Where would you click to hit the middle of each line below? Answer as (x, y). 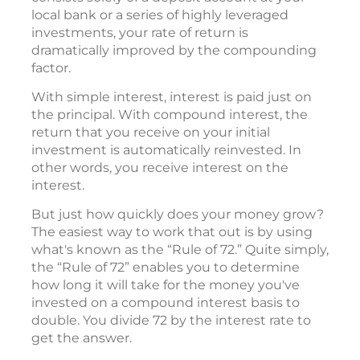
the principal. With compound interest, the (170, 115)
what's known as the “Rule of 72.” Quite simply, (180, 250)
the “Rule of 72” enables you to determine (166, 268)
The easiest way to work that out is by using (172, 232)
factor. (51, 68)
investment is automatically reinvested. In (166, 150)
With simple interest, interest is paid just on (172, 97)
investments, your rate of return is (140, 33)
